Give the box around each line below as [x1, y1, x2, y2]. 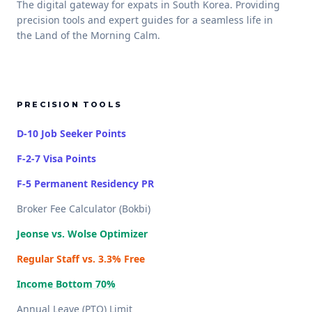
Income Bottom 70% [17, 277, 116, 290]
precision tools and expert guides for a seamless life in [17, 13, 273, 26]
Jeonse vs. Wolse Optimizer [17, 227, 148, 240]
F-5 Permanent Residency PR [17, 177, 154, 190]
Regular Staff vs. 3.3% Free [17, 252, 145, 265]
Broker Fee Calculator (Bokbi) [17, 202, 150, 215]
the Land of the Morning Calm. [17, 29, 160, 42]
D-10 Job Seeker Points [17, 127, 126, 140]
